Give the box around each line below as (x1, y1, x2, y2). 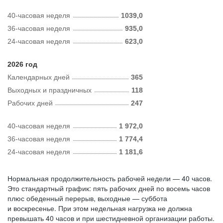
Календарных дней (7, 73, 70, 81)
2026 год (7, 60, 37, 68)
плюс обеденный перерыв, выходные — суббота (7, 193, 167, 203)
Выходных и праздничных (7, 86, 92, 94)
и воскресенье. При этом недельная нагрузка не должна (7, 203, 192, 213)
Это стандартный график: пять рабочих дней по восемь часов (7, 183, 210, 193)
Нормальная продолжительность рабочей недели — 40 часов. (7, 173, 212, 183)
